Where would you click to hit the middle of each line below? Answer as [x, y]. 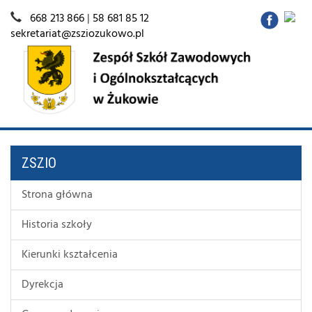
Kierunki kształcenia [70, 255]
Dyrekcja [42, 284]
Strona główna [57, 195]
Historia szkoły [57, 225]
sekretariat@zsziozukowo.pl [77, 34]
